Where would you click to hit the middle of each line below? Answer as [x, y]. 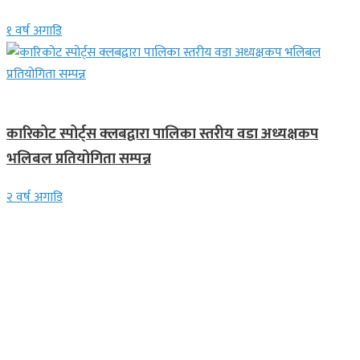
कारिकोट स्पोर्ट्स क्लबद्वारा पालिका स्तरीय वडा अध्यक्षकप [162, 134]
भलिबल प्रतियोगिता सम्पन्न [79, 159]
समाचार [25, 96]
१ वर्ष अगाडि [34, 31]
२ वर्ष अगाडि [35, 197]
